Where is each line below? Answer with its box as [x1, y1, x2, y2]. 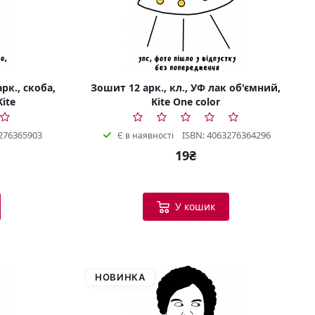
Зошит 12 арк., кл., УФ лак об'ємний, [91, 80, 281, 94]
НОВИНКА [95, 271, 146, 283]
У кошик [174, 199, 215, 213]
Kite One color [151, 94, 220, 108]
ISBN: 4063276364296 [181, 128, 271, 141]
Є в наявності [117, 129, 174, 141]
